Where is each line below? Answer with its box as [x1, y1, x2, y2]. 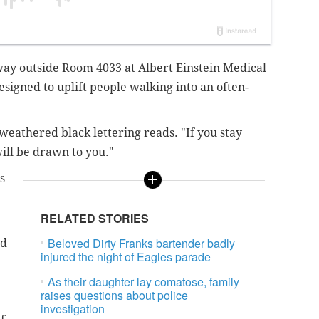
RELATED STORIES [41, 210, 150, 227]
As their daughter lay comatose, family [48, 273, 240, 291]
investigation [41, 300, 105, 318]
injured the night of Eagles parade [41, 249, 211, 266]
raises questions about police [41, 287, 189, 304]
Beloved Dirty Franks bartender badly [48, 235, 236, 252]
